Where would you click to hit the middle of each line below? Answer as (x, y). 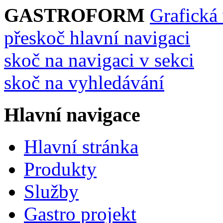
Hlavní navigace (72, 114)
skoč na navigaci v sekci (99, 60)
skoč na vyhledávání (84, 82)
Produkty (60, 169)
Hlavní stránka (81, 147)
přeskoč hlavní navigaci (97, 38)
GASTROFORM (74, 15)
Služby (51, 192)
